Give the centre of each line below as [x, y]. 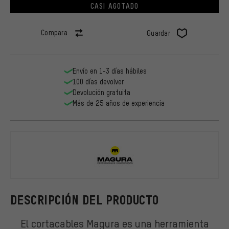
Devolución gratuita [101, 93]
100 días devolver [98, 82]
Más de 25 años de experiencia [119, 103]
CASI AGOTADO [114, 6]
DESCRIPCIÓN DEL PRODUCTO [85, 200]
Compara [54, 33]
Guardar [158, 33]
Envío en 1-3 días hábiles [110, 71]
